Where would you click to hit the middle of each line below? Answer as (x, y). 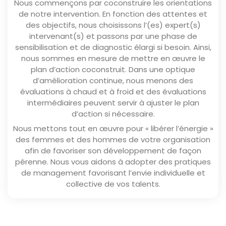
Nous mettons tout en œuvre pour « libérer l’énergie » (113, 129)
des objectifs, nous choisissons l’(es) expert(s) (113, 25)
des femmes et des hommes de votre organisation (113, 140)
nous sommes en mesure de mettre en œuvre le (113, 59)
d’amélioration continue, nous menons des (113, 81)
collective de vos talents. (113, 184)
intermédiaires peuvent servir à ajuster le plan (113, 103)
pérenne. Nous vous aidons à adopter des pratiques (113, 162)
